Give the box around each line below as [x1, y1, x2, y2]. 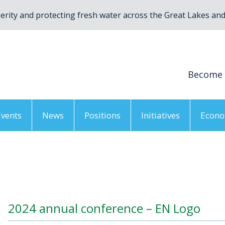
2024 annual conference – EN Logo [8, 200, 200, 216]
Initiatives [141, 109, 180, 121]
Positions [84, 109, 121, 121]
